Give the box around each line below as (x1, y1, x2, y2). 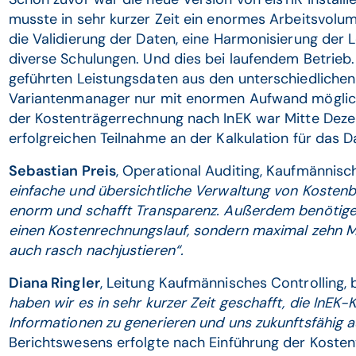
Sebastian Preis (8, 161, 117, 180)
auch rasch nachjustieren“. (8, 241, 188, 260)
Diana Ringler (8, 273, 100, 292)
